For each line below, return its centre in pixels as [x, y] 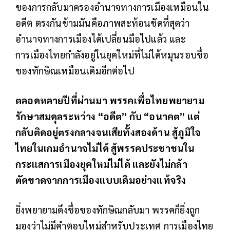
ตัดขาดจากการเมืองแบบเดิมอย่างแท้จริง [101, 179]
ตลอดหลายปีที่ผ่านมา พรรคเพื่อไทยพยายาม [110, 100]
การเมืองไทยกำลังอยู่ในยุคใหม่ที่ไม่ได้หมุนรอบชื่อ [112, 54]
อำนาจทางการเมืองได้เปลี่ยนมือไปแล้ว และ [101, 38]
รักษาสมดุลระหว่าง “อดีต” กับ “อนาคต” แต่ [108, 116]
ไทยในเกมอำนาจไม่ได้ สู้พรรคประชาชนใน [105, 148]
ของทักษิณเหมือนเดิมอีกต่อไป [75, 70]
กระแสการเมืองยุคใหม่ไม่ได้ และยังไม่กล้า [101, 164]
